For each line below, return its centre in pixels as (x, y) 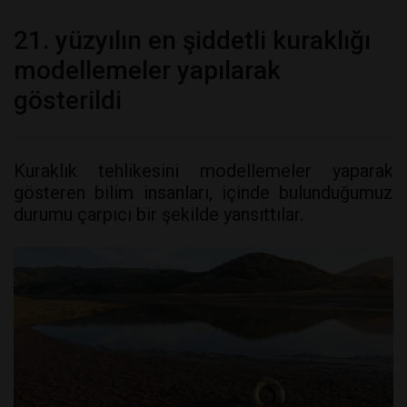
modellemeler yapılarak (147, 70)
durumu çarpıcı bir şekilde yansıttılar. (159, 214)
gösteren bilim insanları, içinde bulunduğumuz (203, 192)
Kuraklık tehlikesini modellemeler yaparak (203, 170)
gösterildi (68, 100)
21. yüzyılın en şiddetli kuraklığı (192, 40)
